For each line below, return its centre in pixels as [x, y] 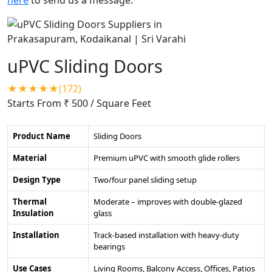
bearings [109, 246]
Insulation [33, 213]
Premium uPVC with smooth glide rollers [167, 158]
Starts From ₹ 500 [49, 103]
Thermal [30, 201]
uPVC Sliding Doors [85, 66]
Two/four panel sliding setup [145, 179]
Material [30, 158]
